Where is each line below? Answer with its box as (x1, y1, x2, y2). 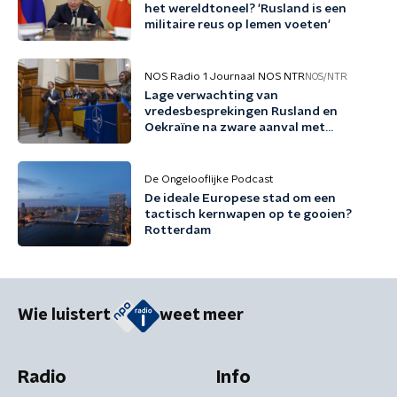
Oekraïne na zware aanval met (144, 121, 325, 134)
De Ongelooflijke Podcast (144, 174, 273, 184)
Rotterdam (144, 224, 211, 237)
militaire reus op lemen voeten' (144, 19, 331, 31)
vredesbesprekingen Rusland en (144, 105, 338, 118)
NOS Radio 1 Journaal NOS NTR (144, 71, 305, 82)
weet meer (160, 307, 244, 324)
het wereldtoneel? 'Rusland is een (144, 3, 346, 15)
